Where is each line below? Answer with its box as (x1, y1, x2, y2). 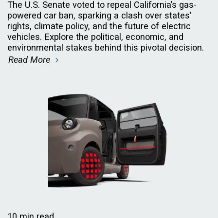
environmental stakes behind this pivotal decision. (7, 42, 204, 53)
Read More (8, 54, 53, 65)
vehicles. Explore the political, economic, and (7, 31, 183, 42)
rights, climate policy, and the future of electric (7, 20, 191, 31)
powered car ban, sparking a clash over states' (7, 10, 192, 20)
